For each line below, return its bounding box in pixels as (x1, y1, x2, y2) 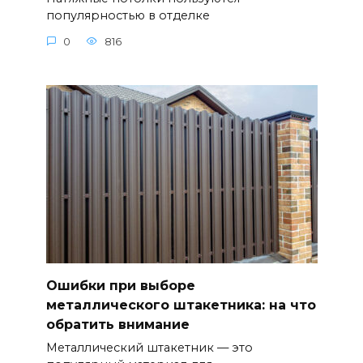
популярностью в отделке (45, 8, 210, 23)
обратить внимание (45, 316, 190, 332)
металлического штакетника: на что (45, 297, 316, 313)
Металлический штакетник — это (45, 340, 253, 356)
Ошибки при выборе (45, 277, 195, 293)
